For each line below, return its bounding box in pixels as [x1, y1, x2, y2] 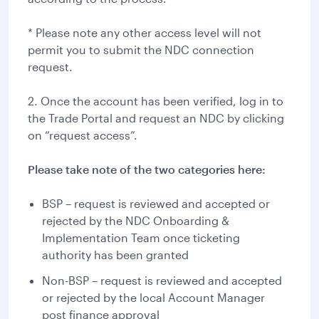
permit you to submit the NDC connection [28, 43, 254, 56]
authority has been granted [42, 248, 192, 261]
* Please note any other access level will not [28, 26, 261, 39]
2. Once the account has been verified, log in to [28, 94, 283, 108]
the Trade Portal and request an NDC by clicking [28, 111, 284, 125]
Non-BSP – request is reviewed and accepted [42, 273, 282, 287]
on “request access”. [28, 128, 137, 142]
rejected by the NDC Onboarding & [42, 214, 229, 227]
